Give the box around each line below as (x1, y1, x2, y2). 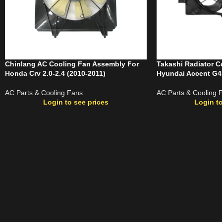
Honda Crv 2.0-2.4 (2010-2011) (5, 69, 106, 77)
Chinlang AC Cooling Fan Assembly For (5, 59, 139, 68)
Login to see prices (43, 98, 109, 106)
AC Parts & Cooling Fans (5, 88, 83, 97)
